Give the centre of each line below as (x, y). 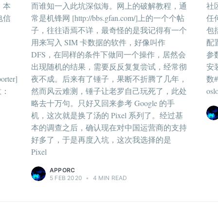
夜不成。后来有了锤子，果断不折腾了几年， (109, 79)
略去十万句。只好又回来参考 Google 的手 (103, 103)
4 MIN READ (109, 178)
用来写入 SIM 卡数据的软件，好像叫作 (98, 42)
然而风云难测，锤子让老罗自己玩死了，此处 (109, 91)
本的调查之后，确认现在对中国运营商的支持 (109, 127)
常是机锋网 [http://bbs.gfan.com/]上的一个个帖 (108, 18)
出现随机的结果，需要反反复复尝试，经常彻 (109, 67)
